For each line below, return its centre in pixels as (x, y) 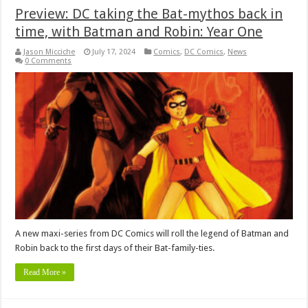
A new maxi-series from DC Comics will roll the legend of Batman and (152, 234)
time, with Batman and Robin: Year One (139, 31)
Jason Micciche (49, 52)
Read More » (45, 273)
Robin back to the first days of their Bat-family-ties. (115, 248)
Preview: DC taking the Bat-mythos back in (149, 13)
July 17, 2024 (114, 52)
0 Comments (48, 60)
